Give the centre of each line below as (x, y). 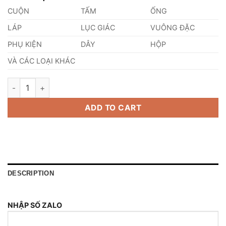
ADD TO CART (113, 108)
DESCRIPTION (31, 173)
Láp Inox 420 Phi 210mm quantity (66, 83)
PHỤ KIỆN (25, 44)
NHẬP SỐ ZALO (35, 205)
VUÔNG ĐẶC (173, 27)
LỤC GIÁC (98, 27)
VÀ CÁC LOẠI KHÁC (41, 61)
